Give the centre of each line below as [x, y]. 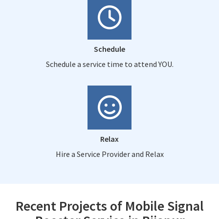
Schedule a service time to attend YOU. [109, 64]
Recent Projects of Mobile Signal [109, 206]
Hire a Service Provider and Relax [109, 154]
